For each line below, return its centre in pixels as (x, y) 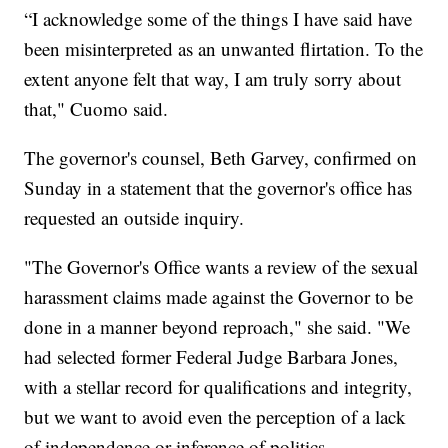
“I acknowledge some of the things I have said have (218, 18)
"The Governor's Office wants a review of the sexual (221, 266)
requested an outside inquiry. (134, 217)
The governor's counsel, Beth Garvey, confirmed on (221, 157)
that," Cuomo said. (96, 108)
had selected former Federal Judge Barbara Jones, (211, 356)
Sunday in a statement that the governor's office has (218, 187)
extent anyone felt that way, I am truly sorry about (213, 78)
